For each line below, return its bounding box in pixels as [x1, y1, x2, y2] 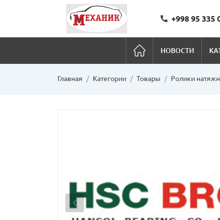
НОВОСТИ [160, 46, 194, 55]
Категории [93, 75, 126, 82]
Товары [137, 75, 161, 82]
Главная [57, 75, 82, 82]
